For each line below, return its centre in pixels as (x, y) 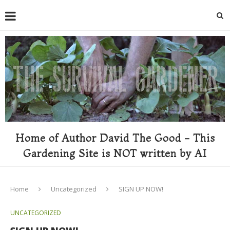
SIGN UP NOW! (141, 189)
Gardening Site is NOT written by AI (115, 153)
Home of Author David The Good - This (115, 138)
